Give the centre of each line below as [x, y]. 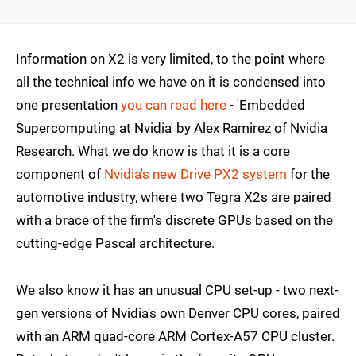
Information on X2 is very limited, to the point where [170, 58]
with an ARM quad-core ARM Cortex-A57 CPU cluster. [175, 336]
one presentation [68, 104]
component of [60, 174]
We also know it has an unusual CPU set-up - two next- [177, 290]
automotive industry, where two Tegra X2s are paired [174, 197]
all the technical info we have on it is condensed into [171, 81]
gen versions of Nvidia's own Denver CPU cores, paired [178, 313]
